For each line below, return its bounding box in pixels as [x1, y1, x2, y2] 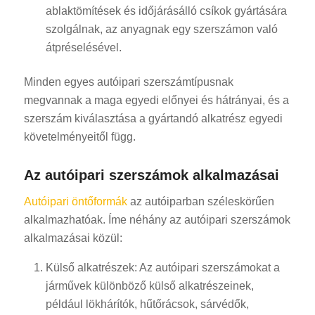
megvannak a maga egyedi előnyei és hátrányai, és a [23, 94, 289, 107]
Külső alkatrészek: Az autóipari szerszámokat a [45, 262, 280, 274]
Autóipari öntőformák [23, 195, 127, 207]
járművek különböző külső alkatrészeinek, [45, 280, 254, 292]
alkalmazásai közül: [23, 231, 122, 244]
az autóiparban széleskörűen [127, 195, 274, 207]
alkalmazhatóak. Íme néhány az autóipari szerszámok [23, 213, 290, 226]
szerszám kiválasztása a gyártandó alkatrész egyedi [23, 112, 283, 125]
